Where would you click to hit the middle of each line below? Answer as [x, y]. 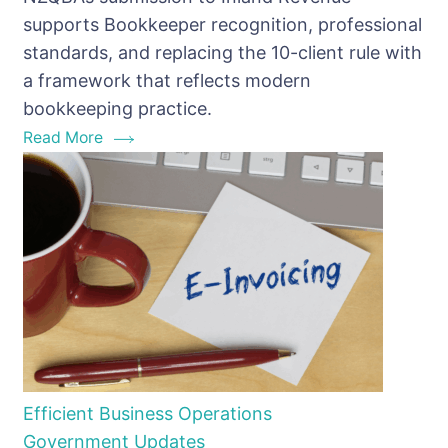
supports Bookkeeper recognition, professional [222, 24]
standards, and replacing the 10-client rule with [222, 52]
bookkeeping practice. [117, 108]
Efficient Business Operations [147, 413]
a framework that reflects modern [167, 80]
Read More [63, 137]
